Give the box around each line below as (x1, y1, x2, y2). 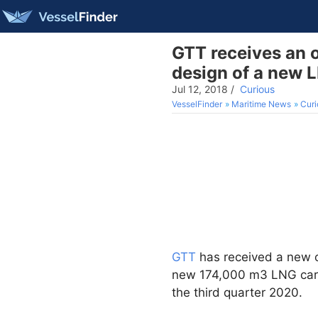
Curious (240, 83, 275, 95)
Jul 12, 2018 (172, 83, 228, 95)
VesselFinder (172, 99, 222, 109)
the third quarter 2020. (172, 285, 302, 300)
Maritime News (231, 99, 291, 109)
